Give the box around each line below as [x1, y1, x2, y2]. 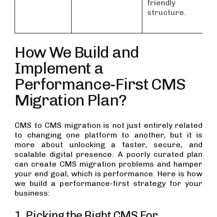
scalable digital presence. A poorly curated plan [15, 149, 202, 159]
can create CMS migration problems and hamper [15, 159, 202, 169]
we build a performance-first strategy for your [15, 178, 202, 188]
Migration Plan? [15, 90, 126, 109]
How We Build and [15, 42, 139, 62]
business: [15, 188, 50, 198]
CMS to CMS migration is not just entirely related [15, 120, 202, 130]
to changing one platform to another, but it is [15, 130, 202, 139]
